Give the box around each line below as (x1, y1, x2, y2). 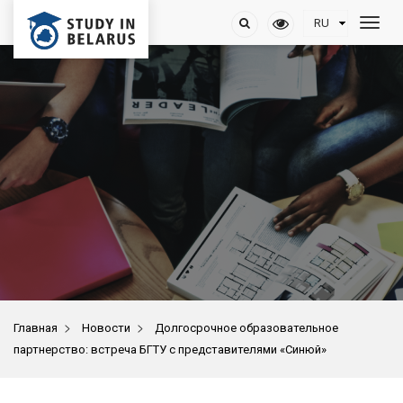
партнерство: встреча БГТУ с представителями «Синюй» (13, 343, 327, 356)
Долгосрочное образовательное (155, 321, 338, 335)
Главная (13, 321, 58, 335)
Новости (82, 321, 130, 335)
